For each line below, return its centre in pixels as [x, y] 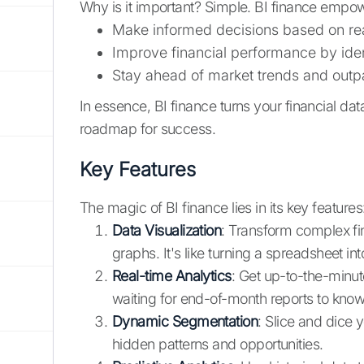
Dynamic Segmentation [185, 322]
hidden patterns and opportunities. [218, 344]
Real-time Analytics [172, 276]
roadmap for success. [148, 129]
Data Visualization [167, 231]
